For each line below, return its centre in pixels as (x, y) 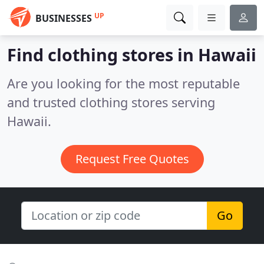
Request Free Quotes (132, 159)
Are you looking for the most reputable (123, 83)
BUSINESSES (64, 18)
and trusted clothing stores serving (111, 102)
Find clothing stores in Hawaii (132, 55)
